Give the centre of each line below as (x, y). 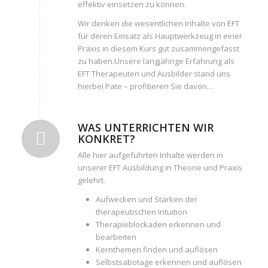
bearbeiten (116, 237)
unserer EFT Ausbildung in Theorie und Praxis (160, 167)
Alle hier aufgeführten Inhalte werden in (150, 155)
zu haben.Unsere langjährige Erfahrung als (156, 61)
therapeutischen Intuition (141, 211)
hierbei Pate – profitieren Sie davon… (145, 86)
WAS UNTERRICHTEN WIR (145, 127)
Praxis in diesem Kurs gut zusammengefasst (158, 48)
